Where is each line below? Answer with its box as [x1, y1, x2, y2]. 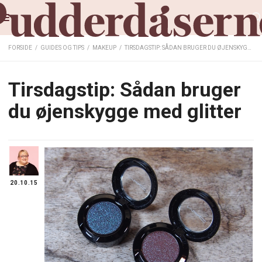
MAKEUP [92, 44, 116, 51]
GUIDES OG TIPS [40, 44, 84, 51]
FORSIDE [8, 44, 32, 51]
